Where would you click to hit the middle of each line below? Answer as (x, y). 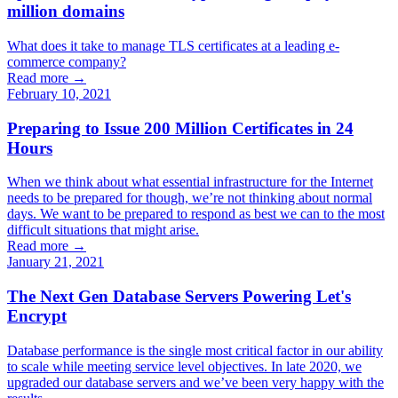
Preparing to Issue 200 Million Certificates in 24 (180, 128)
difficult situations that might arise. (103, 230)
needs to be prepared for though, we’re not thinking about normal (190, 198)
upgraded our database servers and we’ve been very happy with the (195, 382)
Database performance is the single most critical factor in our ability (195, 350)
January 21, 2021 (56, 262)
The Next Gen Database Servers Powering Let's (179, 297)
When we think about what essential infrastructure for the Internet (190, 182)
